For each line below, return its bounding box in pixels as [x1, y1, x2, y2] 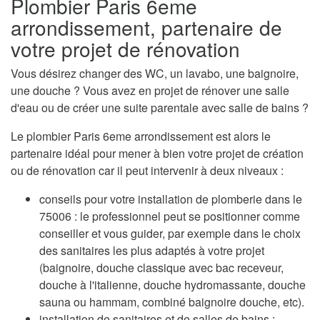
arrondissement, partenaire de [11, 12, 282, 41]
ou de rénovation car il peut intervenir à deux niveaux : [11, 161, 284, 179]
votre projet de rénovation [11, 34, 240, 63]
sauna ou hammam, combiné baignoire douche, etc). [39, 293, 304, 310]
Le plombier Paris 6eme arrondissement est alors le [11, 127, 271, 144]
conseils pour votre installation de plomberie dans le [39, 190, 302, 207]
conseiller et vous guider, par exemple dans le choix [39, 224, 301, 241]
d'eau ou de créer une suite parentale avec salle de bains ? [11, 99, 309, 116]
